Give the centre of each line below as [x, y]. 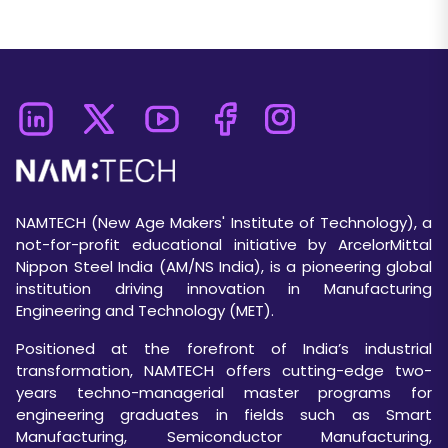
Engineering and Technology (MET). [145, 311]
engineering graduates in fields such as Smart [224, 415]
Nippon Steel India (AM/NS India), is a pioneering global [224, 267]
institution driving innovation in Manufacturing [224, 289]
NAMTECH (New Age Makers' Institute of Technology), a [224, 223]
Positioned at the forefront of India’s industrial [224, 349]
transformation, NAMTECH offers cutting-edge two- [224, 371]
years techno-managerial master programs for [224, 393]
